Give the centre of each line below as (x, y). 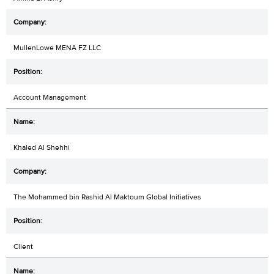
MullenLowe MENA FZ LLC (57, 47)
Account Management (50, 97)
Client (23, 246)
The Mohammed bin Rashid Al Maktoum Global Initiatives (107, 197)
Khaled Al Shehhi (42, 147)
